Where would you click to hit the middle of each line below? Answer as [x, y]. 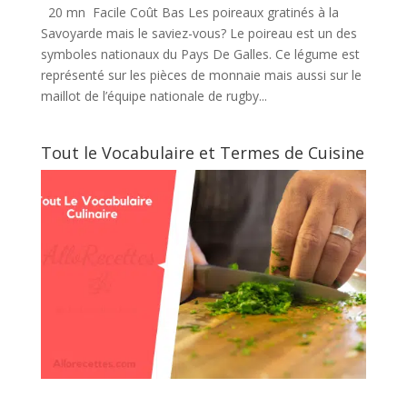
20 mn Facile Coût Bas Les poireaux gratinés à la [189, 12]
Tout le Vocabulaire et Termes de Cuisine [202, 152]
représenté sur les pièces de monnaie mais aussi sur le [201, 74]
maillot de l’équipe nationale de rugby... [154, 95]
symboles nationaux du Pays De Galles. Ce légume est [200, 54]
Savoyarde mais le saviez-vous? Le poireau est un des [199, 33]
